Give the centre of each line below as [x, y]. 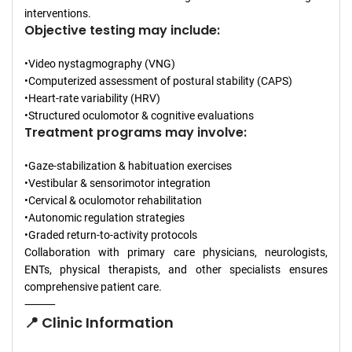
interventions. [58, 13]
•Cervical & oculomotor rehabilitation [113, 200]
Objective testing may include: [122, 30]
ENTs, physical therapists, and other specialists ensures [176, 269]
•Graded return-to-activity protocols [111, 235]
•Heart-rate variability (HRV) [92, 98]
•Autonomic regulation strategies [104, 217]
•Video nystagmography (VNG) [100, 63]
